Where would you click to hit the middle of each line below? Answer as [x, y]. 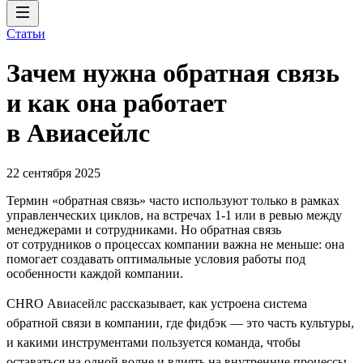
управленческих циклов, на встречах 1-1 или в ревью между [174, 215]
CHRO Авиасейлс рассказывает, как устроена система [157, 303]
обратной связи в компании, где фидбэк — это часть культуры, [180, 322]
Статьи [26, 34]
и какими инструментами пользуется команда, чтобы [154, 342]
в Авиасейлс [78, 133]
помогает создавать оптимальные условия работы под [156, 258]
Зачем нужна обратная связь [173, 73]
